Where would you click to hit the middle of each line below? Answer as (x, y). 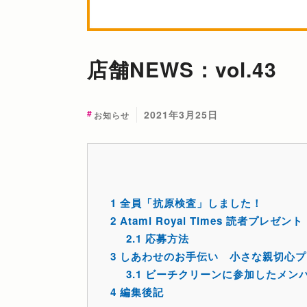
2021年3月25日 (181, 115)
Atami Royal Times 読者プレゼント (210, 221)
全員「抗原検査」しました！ (189, 203)
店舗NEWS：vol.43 (182, 69)
